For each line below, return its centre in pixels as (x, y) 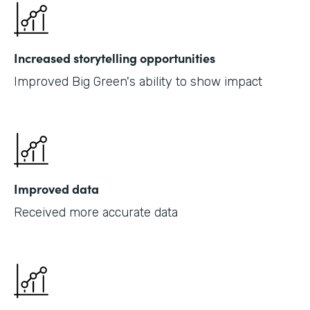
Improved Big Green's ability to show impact (138, 81)
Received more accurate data (96, 212)
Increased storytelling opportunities (115, 57)
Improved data (56, 188)
